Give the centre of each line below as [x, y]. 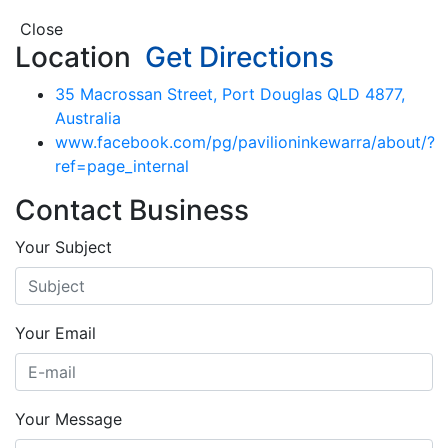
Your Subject [63, 246]
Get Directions [236, 56]
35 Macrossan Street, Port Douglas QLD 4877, [230, 93]
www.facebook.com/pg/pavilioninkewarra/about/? [245, 141]
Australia [88, 117]
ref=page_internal [122, 165]
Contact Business [132, 209]
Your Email [55, 332]
